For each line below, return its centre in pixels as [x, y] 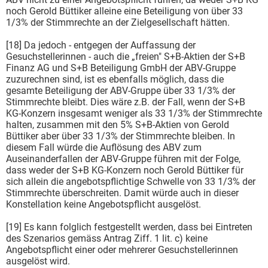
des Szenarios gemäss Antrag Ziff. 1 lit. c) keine [107, 238]
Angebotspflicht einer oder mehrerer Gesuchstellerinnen [122, 249]
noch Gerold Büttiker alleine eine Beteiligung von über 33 [124, 11]
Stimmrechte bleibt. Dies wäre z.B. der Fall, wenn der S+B [126, 102]
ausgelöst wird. [38, 261]
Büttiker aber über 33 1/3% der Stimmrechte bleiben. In [121, 136]
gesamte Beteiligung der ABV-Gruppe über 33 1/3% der [121, 90]
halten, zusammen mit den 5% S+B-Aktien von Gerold [118, 124]
